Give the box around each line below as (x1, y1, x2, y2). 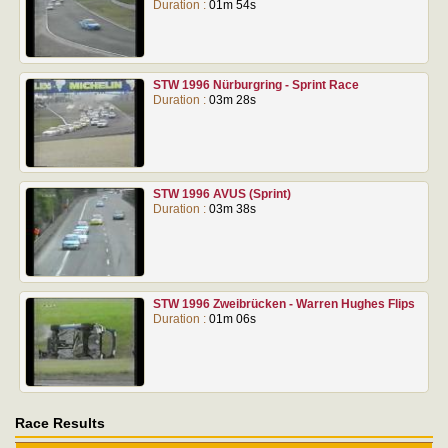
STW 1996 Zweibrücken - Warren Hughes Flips (152, 296, 415, 311)
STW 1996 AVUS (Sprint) (152, 187, 291, 202)
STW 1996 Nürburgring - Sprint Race (152, 77, 359, 92)
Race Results (15, 414, 105, 431)
